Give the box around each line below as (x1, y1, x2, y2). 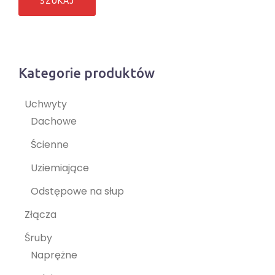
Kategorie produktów (18, 65, 155, 81)
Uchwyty (25, 97, 67, 112)
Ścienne (31, 137, 69, 152)
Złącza (25, 207, 56, 222)
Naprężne (31, 248, 77, 263)
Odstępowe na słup (31, 184, 124, 199)
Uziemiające (31, 161, 89, 176)
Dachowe (31, 114, 77, 129)
